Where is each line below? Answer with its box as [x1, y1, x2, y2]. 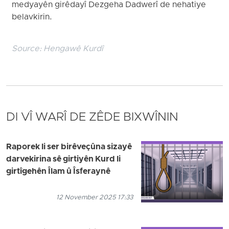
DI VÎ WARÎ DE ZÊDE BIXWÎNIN [6, 110, 178, 126]
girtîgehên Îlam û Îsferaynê [6, 167, 110, 177]
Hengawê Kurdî [43, 44, 104, 55]
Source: [12, 44, 44, 55]
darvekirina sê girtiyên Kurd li [6, 154, 121, 165]
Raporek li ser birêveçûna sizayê [6, 142, 132, 153]
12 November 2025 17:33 [56, 193, 133, 202]
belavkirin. [12, 12, 53, 22]
